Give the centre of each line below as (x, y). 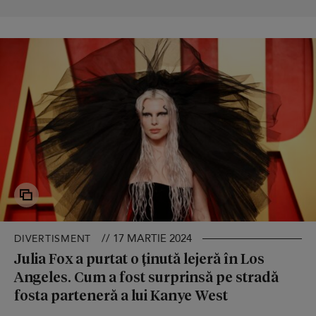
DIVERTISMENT (53, 238)
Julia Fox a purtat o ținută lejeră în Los (139, 258)
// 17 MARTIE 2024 (147, 238)
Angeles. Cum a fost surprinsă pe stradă (146, 276)
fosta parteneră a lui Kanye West (121, 294)
